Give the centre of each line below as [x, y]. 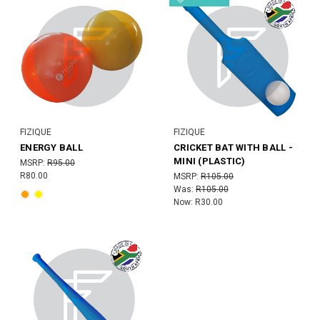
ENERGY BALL [51, 147]
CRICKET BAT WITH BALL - [233, 147]
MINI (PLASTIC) [210, 161]
